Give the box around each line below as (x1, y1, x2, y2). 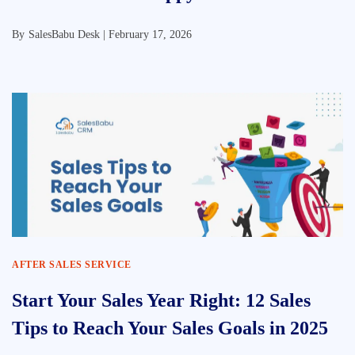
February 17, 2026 (109, 29, 192, 40)
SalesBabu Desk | (29, 29, 109, 40)
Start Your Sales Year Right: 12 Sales (12, 290, 311, 311)
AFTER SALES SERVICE (12, 259, 132, 270)
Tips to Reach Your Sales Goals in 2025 (12, 318, 328, 338)
